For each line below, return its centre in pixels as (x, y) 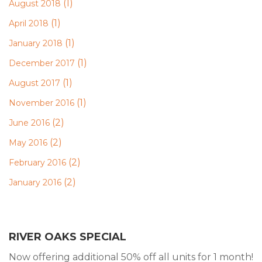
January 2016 (35, 182)
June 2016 (29, 123)
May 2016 (28, 143)
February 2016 (37, 163)
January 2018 (36, 43)
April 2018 (29, 23)
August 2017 (35, 83)
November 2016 (42, 103)
